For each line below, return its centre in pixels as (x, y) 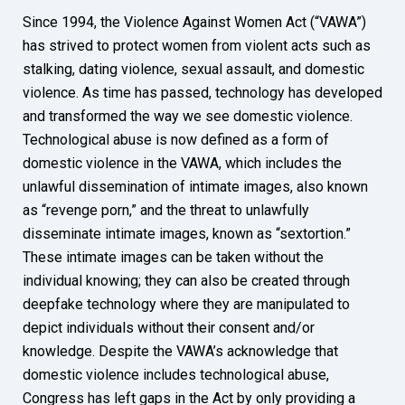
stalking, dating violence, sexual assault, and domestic (193, 69)
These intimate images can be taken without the (173, 257)
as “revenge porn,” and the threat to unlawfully (166, 210)
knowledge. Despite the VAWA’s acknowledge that (180, 351)
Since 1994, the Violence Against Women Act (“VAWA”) (194, 22)
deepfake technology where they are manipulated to (186, 304)
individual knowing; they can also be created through (186, 280)
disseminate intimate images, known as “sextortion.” (187, 233)
